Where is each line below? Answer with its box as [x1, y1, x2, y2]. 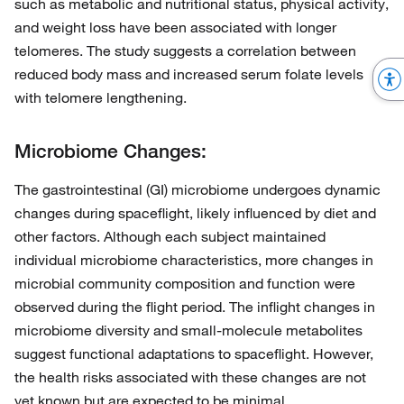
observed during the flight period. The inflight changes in [14, 298, 375, 317]
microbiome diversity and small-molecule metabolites [14, 321, 363, 340]
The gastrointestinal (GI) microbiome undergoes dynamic [14, 180, 381, 199]
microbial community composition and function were [14, 274, 355, 293]
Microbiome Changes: [14, 139, 207, 163]
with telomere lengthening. [14, 88, 187, 107]
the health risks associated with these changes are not [14, 368, 366, 387]
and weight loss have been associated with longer [14, 18, 336, 37]
